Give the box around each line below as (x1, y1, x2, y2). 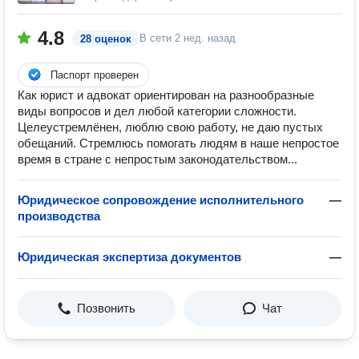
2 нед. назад (175, 32, 236, 44)
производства (18, 209, 100, 223)
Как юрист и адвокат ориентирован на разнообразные (18, 88, 314, 102)
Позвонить (77, 301, 135, 315)
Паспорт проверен (50, 69, 139, 81)
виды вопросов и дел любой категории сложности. (18, 104, 296, 118)
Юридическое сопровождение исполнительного (18, 193, 304, 207)
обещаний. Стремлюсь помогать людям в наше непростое (18, 136, 339, 150)
